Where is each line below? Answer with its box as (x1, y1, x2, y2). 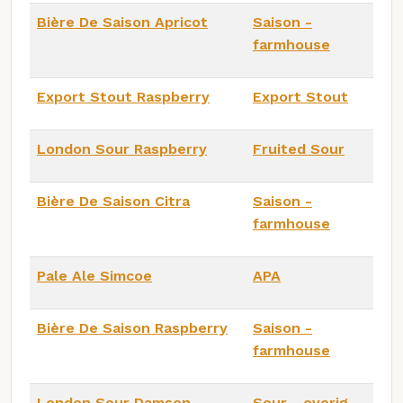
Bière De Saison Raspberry (37, 318, 228, 336)
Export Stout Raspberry (37, 87, 210, 105)
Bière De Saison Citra (37, 192, 190, 210)
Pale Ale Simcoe (37, 266, 152, 284)
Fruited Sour (253, 139, 345, 157)
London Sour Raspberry (37, 139, 207, 157)
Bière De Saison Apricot (37, 13, 208, 31)
